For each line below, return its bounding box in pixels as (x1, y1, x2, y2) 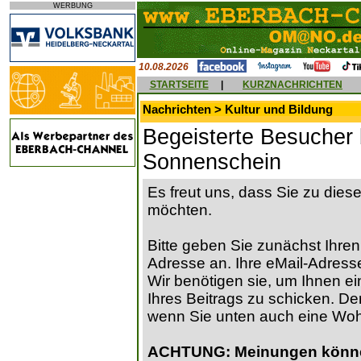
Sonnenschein (143, 150, 281, 174)
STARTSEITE (149, 79, 209, 90)
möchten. (147, 201, 212, 219)
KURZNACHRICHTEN (243, 79, 342, 90)
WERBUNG (52, 2, 93, 10)
